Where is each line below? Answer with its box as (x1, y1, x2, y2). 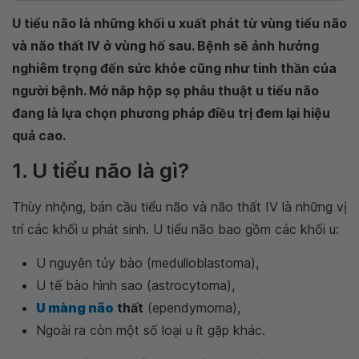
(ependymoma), (143, 300, 240, 316)
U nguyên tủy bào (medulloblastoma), (36, 255, 259, 271)
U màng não (36, 300, 114, 316)
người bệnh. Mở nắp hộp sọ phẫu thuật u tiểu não (12, 83, 319, 99)
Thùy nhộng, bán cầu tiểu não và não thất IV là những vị (12, 199, 347, 215)
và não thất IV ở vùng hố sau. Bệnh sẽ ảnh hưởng (12, 38, 319, 54)
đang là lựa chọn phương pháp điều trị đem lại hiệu (12, 105, 330, 121)
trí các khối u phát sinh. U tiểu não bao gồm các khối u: (12, 221, 339, 237)
